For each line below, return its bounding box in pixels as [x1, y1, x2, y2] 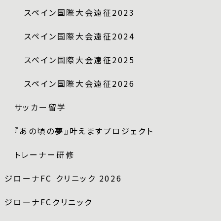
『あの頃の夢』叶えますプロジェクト [14, 124, 154, 137]
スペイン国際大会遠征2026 [24, 77, 135, 89]
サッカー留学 [14, 101, 67, 113]
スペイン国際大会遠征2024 [24, 30, 135, 42]
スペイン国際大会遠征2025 [24, 53, 135, 66]
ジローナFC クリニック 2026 [4, 172, 122, 184]
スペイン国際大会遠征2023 [24, 6, 135, 18]
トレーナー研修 [14, 148, 75, 160]
